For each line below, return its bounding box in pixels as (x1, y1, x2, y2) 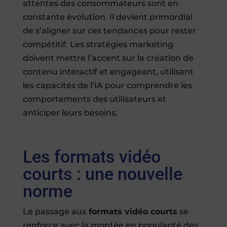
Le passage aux (22, 207, 89, 217)
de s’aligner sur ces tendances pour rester (22, 26, 196, 36)
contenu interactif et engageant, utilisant (22, 67, 194, 77)
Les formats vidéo (22, 146, 161, 167)
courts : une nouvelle (22, 164, 182, 184)
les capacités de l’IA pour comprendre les (22, 81, 192, 91)
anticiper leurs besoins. (22, 108, 118, 118)
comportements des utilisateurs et (22, 94, 166, 104)
